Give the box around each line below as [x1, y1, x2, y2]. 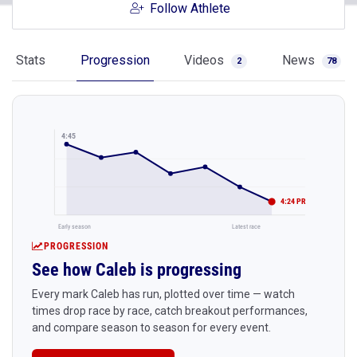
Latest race [231, 222, 261, 230]
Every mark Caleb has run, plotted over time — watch [32, 287, 295, 300]
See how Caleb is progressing [32, 259, 241, 280]
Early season [58, 222, 92, 230]
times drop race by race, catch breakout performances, [32, 304, 308, 317]
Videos [184, 53, 228, 68]
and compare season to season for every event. [32, 320, 271, 334]
